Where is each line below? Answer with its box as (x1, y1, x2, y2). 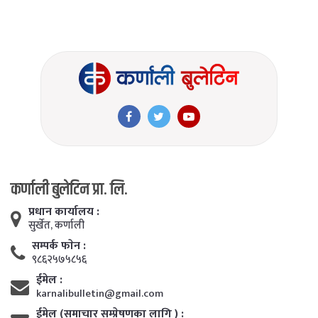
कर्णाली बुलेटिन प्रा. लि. (11, 176, 128, 202)
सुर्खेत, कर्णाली (28, 216, 84, 234)
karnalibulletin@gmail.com (35, 284, 163, 302)
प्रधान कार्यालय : (28, 202, 99, 221)
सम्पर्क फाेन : (31, 236, 86, 256)
